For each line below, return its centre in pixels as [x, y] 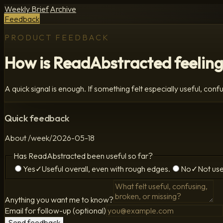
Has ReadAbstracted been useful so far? [83, 156]
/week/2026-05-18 [61, 138]
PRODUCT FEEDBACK [57, 37]
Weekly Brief [27, 9]
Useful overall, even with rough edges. [106, 168]
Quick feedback [37, 118]
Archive [63, 9]
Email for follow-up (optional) [55, 210]
